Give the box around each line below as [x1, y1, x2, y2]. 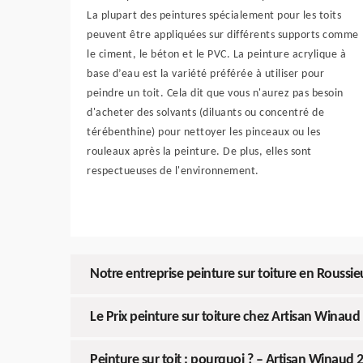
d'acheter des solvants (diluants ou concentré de [87, 107, 324, 120]
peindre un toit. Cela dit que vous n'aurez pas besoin [87, 88, 344, 100]
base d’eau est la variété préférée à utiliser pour [87, 68, 324, 81]
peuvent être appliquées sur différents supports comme [87, 29, 359, 42]
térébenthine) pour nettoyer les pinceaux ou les [87, 126, 321, 139]
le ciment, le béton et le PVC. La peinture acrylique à [87, 49, 346, 62]
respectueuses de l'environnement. [87, 165, 259, 178]
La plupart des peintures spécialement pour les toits [87, 10, 341, 23]
